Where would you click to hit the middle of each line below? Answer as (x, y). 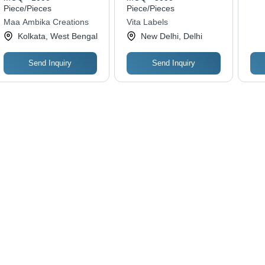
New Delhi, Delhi (172, 36)
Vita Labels (148, 22)
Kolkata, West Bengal (57, 36)
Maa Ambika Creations (46, 22)
